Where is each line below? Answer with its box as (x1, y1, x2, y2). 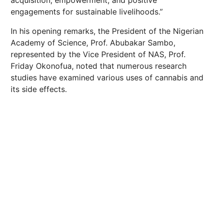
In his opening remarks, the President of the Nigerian (11, 26, 203, 36)
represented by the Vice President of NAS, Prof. (11, 49, 186, 59)
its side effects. (11, 84, 67, 94)
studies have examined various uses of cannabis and (11, 73, 203, 82)
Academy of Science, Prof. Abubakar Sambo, (11, 38, 175, 47)
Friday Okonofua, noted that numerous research (11, 61, 186, 71)
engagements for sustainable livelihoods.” (11, 7, 163, 16)
